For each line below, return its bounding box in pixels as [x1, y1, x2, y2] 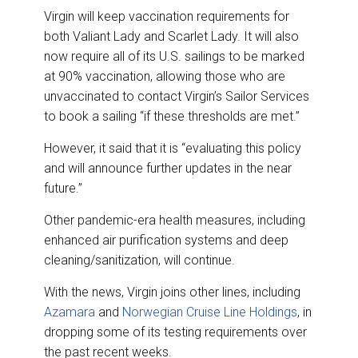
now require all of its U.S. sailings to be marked [44, 48, 304, 64]
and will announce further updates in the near [44, 160, 292, 176]
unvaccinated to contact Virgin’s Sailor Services [44, 88, 309, 104]
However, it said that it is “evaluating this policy [44, 140, 301, 156]
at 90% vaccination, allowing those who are [44, 68, 285, 84]
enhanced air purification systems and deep [44, 232, 288, 248]
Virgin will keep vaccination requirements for [44, 8, 289, 24]
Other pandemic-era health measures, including [44, 212, 305, 228]
